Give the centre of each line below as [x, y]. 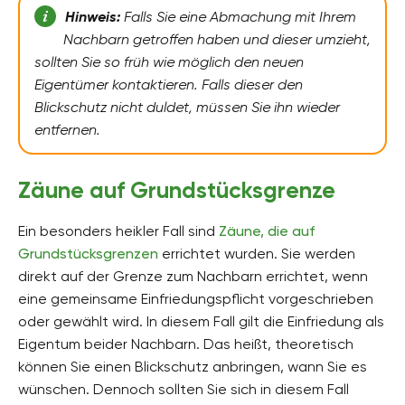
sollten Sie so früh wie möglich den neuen [169, 61]
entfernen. [67, 129]
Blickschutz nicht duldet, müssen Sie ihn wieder [187, 107]
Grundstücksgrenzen [88, 253]
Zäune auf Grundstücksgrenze [177, 190]
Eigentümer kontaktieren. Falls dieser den [169, 84]
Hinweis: [92, 16]
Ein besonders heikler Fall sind [118, 231]
